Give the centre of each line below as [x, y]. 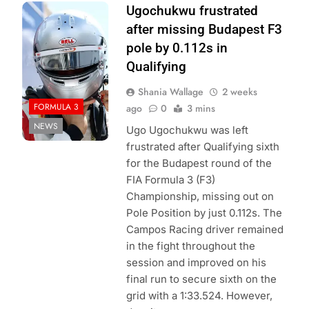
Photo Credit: [53, 10]
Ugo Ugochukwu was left [187, 130]
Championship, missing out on [200, 197]
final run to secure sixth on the [201, 279]
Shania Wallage [170, 92]
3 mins [201, 109]
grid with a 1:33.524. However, [199, 296]
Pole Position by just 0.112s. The [204, 213]
